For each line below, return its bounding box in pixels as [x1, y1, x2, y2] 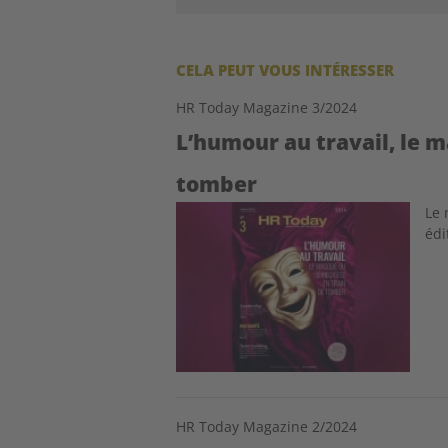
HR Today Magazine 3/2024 [176, 97, 358, 117]
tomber [176, 169, 258, 198]
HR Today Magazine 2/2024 [176, 417, 358, 437]
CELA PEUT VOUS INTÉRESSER [176, 59, 395, 80]
